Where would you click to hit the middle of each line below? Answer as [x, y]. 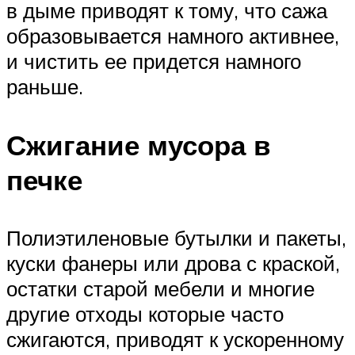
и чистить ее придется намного [154, 61]
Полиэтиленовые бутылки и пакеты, [176, 237]
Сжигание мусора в [139, 145]
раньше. [45, 87]
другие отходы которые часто [145, 313]
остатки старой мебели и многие [160, 288]
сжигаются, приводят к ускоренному [175, 339]
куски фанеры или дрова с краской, [173, 263]
